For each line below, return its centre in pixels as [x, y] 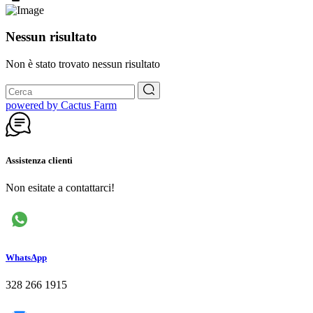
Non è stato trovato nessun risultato [83, 64]
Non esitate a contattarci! [60, 188]
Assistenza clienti [39, 161]
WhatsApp [26, 257]
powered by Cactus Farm [61, 105]
